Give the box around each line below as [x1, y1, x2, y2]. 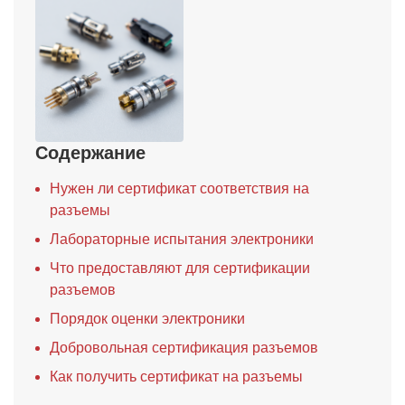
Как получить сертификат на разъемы [50, 369, 303, 384]
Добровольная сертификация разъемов [50, 340, 318, 355]
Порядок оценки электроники [50, 311, 245, 326]
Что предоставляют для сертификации [50, 260, 310, 276]
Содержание [35, 143, 146, 163]
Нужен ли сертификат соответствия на [50, 181, 309, 196]
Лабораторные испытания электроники [50, 231, 314, 247]
